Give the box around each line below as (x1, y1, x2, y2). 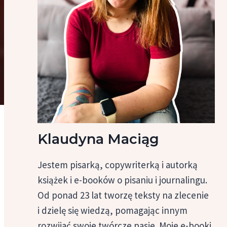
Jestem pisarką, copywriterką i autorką (37, 158, 198, 171)
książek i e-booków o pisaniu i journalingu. (37, 173, 208, 186)
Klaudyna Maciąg (37, 130, 160, 147)
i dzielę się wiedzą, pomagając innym (37, 204, 188, 216)
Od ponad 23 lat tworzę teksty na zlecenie (37, 188, 209, 201)
